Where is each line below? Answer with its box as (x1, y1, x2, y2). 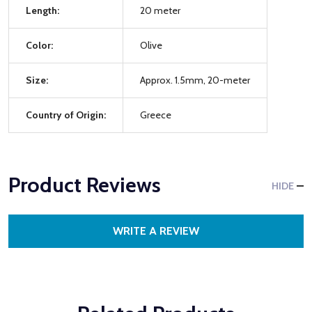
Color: (26, 38, 53, 52)
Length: (26, 3, 59, 17)
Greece (140, 108, 171, 121)
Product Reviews (8, 171, 161, 198)
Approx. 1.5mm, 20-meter (140, 73, 250, 86)
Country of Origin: (26, 108, 106, 121)
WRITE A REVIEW (113, 224, 199, 237)
